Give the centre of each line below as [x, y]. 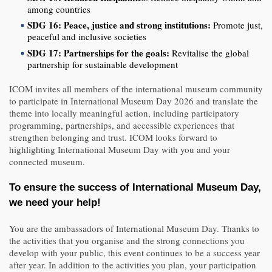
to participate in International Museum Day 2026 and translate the [134, 100]
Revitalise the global [209, 53]
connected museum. [47, 161]
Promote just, [237, 25]
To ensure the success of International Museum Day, [135, 187]
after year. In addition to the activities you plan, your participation [133, 264]
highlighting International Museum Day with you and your [120, 149]
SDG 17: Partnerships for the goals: [98, 53]
